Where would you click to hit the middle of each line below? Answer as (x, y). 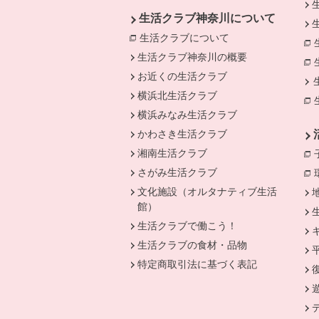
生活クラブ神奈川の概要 (193, 57)
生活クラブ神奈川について (207, 18)
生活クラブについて (184, 38)
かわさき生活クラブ (183, 134)
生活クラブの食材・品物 (193, 245)
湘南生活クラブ (173, 153)
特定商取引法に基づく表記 (198, 264)
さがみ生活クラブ (178, 172)
